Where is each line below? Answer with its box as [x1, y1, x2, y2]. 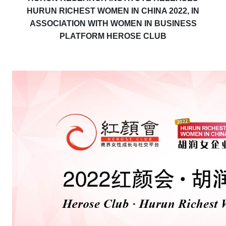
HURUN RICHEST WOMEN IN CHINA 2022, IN [27, 7, 199, 16]
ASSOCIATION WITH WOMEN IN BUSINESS [29, 19, 197, 28]
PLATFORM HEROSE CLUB [60, 32, 166, 41]
